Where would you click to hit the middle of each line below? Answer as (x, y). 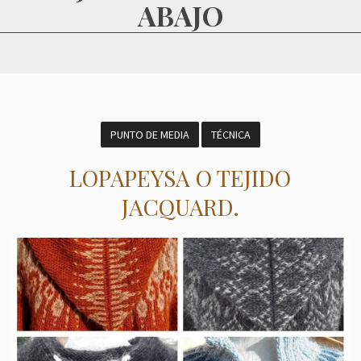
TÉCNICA (230, 135)
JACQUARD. (180, 207)
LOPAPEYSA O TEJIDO (180, 178)
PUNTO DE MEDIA (149, 135)
